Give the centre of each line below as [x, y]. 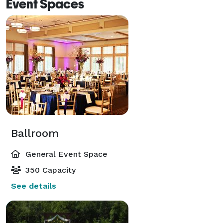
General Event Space [65, 154]
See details [34, 186]
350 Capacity [49, 170]
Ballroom [35, 133]
